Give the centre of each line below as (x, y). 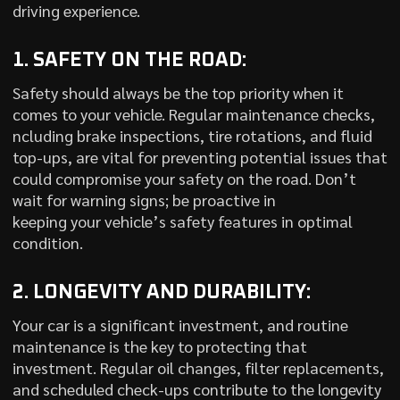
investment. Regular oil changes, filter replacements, (198, 367)
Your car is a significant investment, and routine (180, 324)
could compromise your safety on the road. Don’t (184, 178)
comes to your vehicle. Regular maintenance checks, (193, 113)
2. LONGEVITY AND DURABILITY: (161, 292)
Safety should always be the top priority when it (178, 92)
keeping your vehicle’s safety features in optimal (182, 221)
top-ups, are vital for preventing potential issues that (200, 156)
